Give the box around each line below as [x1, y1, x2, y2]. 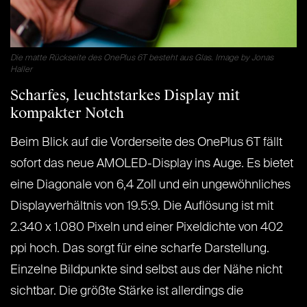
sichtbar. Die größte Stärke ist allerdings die [10, 285, 243, 298]
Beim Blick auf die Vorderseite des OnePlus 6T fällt [10, 136, 282, 149]
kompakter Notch [10, 104, 124, 123]
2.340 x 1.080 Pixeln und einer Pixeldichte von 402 [10, 221, 283, 234]
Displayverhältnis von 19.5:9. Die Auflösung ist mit [10, 200, 273, 213]
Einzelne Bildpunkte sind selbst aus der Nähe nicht [10, 264, 282, 277]
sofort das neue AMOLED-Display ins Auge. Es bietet [10, 158, 293, 171]
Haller [10, 66, 32, 75]
